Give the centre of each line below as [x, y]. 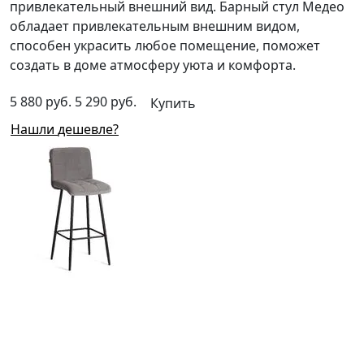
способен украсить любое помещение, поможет [165, 45]
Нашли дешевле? [88, 130]
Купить [173, 103]
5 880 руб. [41, 101]
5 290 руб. [104, 101]
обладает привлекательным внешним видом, [155, 26]
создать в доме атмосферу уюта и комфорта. [153, 65]
